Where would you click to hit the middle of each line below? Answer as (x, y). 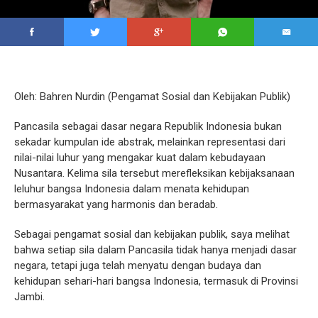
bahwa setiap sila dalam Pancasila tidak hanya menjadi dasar (155, 250)
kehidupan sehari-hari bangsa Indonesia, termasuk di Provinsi (156, 281)
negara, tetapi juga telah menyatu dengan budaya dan (138, 265)
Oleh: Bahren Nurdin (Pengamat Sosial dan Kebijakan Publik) (152, 96)
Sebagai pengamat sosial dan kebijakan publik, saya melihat (152, 234)
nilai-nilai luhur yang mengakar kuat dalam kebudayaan (140, 157)
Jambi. (29, 296)
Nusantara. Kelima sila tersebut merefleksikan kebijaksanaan (154, 173)
